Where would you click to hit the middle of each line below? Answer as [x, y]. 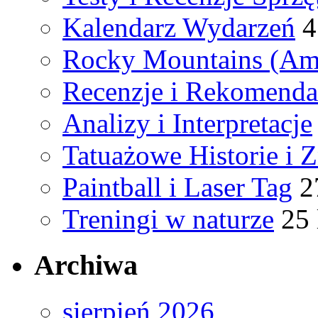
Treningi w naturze [168, 219]
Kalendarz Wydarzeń [179, 28]
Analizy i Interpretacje [187, 124]
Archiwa [86, 265]
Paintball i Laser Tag [177, 187]
